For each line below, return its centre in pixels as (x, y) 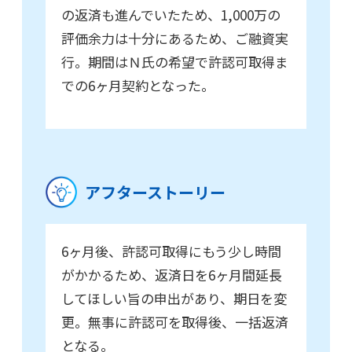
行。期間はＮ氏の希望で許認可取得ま (175, 62)
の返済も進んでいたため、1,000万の (171, 15)
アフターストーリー (155, 192)
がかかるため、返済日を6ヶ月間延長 (172, 275)
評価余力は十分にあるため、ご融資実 (175, 38)
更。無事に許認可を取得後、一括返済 (175, 322)
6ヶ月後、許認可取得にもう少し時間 (171, 251)
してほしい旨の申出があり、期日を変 (174, 299)
